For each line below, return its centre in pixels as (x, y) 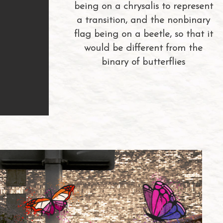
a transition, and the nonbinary (143, 20)
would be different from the (143, 48)
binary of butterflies (143, 62)
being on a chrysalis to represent (143, 6)
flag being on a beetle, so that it (143, 34)
